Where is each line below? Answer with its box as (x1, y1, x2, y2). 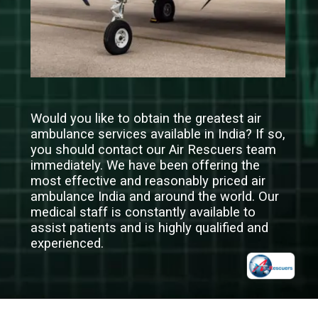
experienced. (31, 236, 104, 252)
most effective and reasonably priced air (31, 173, 266, 190)
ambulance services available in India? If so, (31, 126, 286, 143)
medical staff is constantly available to (31, 204, 256, 221)
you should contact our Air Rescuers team (31, 142, 277, 158)
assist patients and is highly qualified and (31, 220, 269, 236)
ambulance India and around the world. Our (31, 189, 280, 205)
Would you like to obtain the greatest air (31, 111, 262, 127)
